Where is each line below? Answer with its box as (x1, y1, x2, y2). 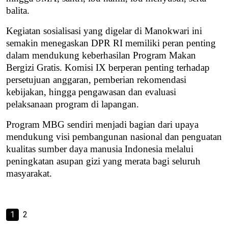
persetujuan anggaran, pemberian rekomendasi (6, 74, 186, 85)
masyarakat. (6, 167, 52, 179)
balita (6, 5, 27, 16)
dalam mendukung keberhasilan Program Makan (6, 49, 196, 61)
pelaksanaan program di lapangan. (6, 98, 139, 109)
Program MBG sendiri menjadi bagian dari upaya (6, 119, 198, 130)
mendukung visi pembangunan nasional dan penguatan (6, 131, 222, 142)
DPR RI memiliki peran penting (89, 37, 216, 48)
